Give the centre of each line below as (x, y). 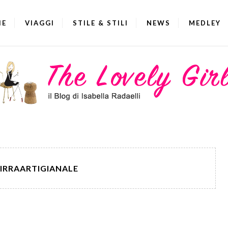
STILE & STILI (101, 23)
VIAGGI (40, 23)
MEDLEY (205, 23)
